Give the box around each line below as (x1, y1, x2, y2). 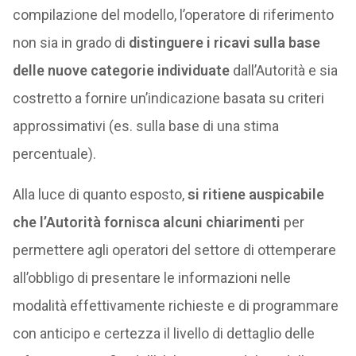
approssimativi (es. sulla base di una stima (12, 118, 279, 134)
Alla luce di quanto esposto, (12, 186, 188, 203)
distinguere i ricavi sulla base (128, 34, 320, 51)
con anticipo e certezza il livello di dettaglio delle (12, 325, 315, 342)
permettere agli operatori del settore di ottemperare (12, 242, 336, 258)
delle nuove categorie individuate (12, 62, 230, 79)
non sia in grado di (12, 34, 129, 51)
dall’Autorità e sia (229, 62, 338, 79)
